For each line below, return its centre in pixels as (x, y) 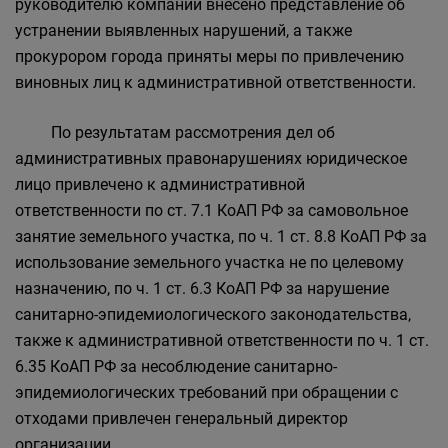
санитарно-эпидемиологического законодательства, (213, 314)
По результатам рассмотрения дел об (175, 132)
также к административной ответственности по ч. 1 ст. (222, 340)
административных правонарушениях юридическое (211, 158)
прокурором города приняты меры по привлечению (209, 56)
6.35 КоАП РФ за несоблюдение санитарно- (176, 366)
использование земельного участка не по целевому (209, 262)
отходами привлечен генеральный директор (181, 418)
